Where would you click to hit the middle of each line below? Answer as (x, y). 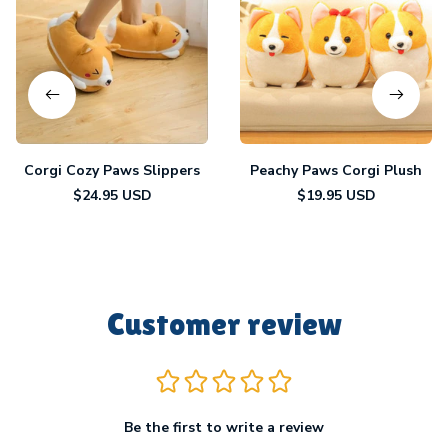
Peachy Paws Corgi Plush (336, 170)
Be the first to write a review (224, 427)
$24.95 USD (112, 195)
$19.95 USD (336, 195)
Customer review (224, 323)
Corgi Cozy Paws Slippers (112, 170)
